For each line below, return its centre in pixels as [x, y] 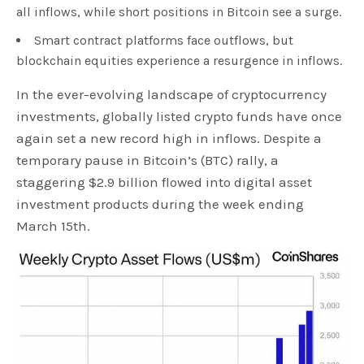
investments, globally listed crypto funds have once [180, 117]
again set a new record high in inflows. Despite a [169, 139]
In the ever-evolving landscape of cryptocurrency [172, 95]
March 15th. [54, 226]
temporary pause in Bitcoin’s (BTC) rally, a [148, 160]
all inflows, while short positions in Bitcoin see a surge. [179, 12]
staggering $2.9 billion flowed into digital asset [165, 182]
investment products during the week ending [160, 204]
